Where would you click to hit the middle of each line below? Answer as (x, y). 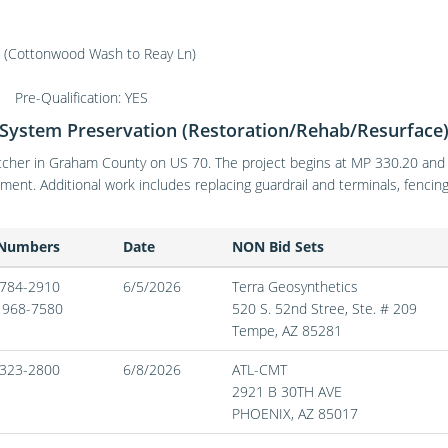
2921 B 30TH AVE (287, 391)
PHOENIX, (265, 413)
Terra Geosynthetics (295, 286)
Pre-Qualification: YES (81, 97)
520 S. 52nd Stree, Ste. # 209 (324, 308)
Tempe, (257, 330)
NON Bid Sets (278, 246)
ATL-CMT (259, 369)
